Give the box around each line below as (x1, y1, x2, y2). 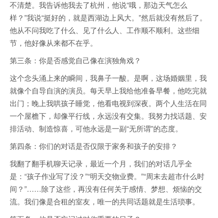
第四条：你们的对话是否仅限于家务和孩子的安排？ (10, 141, 178, 151)
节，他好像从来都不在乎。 (10, 37, 97, 48)
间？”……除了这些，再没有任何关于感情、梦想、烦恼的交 (10, 183, 202, 194)
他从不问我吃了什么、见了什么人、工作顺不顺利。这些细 (10, 25, 200, 36)
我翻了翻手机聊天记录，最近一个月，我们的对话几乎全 (10, 158, 192, 169)
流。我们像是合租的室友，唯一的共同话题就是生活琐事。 (10, 196, 200, 207)
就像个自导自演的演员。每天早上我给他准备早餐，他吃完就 (10, 85, 207, 96)
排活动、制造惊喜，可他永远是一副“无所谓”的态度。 (10, 123, 182, 134)
